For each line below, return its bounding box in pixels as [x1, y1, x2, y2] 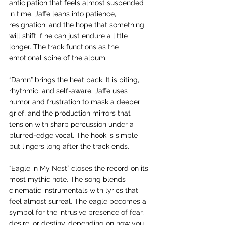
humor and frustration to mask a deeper [9, 98, 142, 106]
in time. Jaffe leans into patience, [9, 10, 118, 18]
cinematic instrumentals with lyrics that [9, 186, 140, 194]
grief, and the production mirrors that [9, 109, 133, 117]
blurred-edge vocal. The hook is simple [9, 131, 140, 139]
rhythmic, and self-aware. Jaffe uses [9, 87, 130, 95]
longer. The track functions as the [9, 43, 121, 51]
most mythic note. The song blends [9, 175, 128, 183]
